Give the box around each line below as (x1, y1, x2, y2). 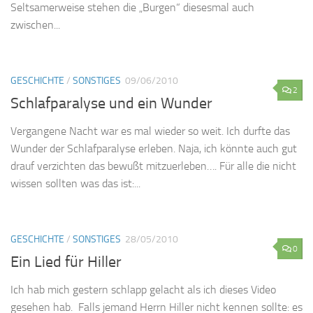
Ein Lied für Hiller (10, 253, 122, 272)
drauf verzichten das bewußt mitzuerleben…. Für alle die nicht (10, 159, 296, 173)
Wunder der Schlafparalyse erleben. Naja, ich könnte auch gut (10, 142, 297, 156)
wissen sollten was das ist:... (10, 177, 140, 191)
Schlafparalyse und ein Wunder (10, 94, 212, 113)
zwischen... (10, 17, 60, 31)
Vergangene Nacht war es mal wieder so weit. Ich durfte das (10, 124, 290, 138)
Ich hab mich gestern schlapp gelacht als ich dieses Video (10, 283, 276, 297)
